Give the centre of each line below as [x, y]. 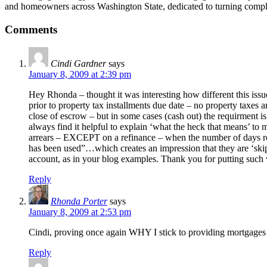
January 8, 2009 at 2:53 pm [80, 212]
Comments [31, 29]
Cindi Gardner [78, 64]
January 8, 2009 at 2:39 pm [80, 74]
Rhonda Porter [79, 201]
